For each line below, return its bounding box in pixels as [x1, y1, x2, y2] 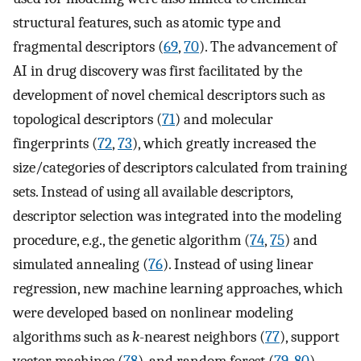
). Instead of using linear [163, 255, 313, 274]
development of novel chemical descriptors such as [13, 86, 325, 105]
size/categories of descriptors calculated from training [13, 159, 347, 177]
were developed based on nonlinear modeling [13, 304, 293, 322]
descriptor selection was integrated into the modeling [13, 207, 342, 226]
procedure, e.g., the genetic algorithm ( [13, 231, 250, 250]
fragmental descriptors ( [13, 38, 164, 56]
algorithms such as [13, 328, 132, 346]
